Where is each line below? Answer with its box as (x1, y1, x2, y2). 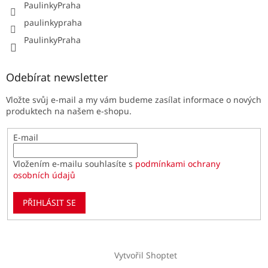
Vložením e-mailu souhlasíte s (13, 157, 135, 169)
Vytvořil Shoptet (114, 249, 177, 261)
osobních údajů (13, 169, 75, 181)
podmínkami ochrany (135, 157, 220, 169)
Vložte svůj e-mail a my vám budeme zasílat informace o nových (6, 94, 261, 106)
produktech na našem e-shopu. (6, 105, 132, 117)
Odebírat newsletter (6, 70, 108, 85)
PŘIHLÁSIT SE (22, 196, 76, 208)
